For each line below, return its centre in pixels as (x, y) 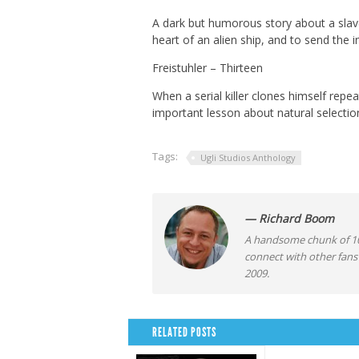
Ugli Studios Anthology (248, 157)
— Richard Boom (289, 218)
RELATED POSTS (184, 332)
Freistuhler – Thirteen (208, 68)
